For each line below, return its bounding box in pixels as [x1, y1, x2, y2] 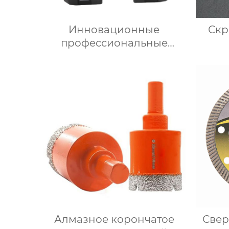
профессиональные [60, 36, 168, 49]
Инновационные [68, 23, 160, 36]
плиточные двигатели [55, 50, 173, 62]
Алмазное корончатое [54, 213, 174, 225]
